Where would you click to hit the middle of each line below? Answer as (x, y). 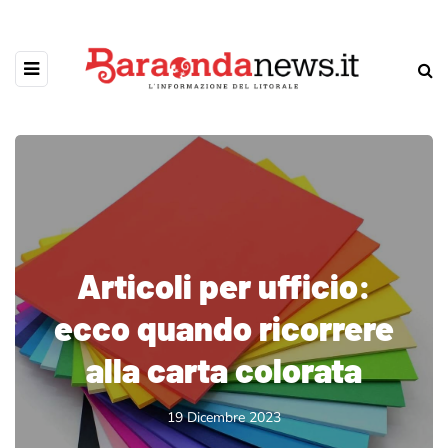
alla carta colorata (224, 369)
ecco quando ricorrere (224, 327)
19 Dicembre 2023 (224, 417)
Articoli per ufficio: (224, 285)
